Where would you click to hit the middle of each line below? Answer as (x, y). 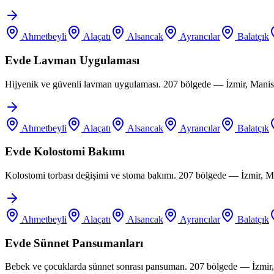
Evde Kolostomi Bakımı (65, 152)
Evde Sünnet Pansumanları (74, 243)
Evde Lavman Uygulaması (72, 60)
